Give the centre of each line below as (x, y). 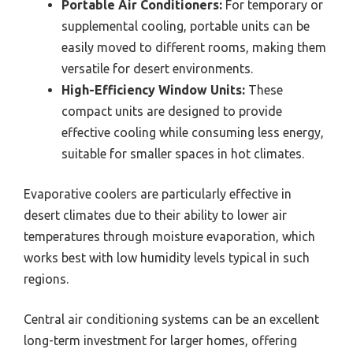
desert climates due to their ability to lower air (155, 216)
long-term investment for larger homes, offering (160, 341)
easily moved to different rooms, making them (194, 48)
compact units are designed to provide (172, 111)
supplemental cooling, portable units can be (186, 26)
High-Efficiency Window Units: (153, 90)
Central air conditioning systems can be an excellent (171, 320)
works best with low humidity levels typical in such (167, 258)
